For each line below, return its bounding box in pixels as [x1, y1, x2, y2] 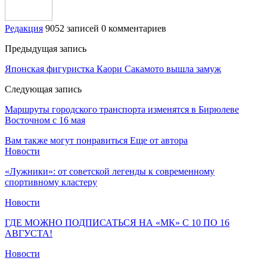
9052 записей [45, 23, 99, 33]
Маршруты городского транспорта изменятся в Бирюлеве [5, 104, 239, 114]
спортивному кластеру [5, 176, 97, 187]
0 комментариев [101, 23, 166, 33]
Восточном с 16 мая [5, 114, 85, 125]
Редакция [5, 23, 43, 33]
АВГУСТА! [5, 228, 52, 238]
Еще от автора [130, 135, 188, 145]
